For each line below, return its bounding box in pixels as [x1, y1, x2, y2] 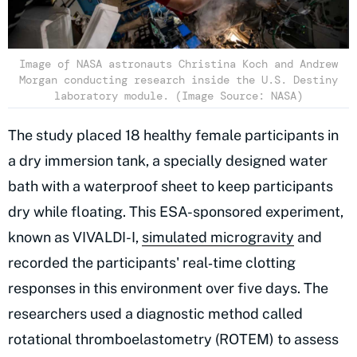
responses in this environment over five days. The [8, 280, 328, 297]
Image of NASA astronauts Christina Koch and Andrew [19, 57, 338, 72]
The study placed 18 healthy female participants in [8, 127, 339, 144]
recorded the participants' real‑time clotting [8, 254, 296, 272]
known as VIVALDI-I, [8, 229, 142, 246]
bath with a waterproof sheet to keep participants [8, 178, 333, 195]
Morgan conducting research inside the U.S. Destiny [19, 73, 338, 88]
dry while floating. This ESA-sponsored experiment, [8, 203, 343, 221]
